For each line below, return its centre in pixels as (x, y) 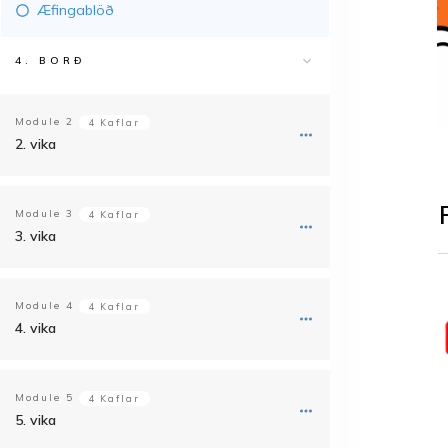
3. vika (35, 236)
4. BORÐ (50, 60)
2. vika (35, 144)
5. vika (35, 420)
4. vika (35, 328)
